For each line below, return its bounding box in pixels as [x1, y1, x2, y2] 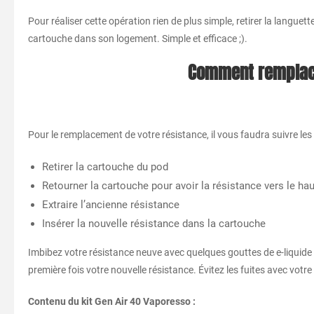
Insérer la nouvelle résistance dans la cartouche [42, 217, 266, 231]
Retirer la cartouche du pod [42, 161, 168, 174]
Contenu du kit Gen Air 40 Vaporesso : [28, 296, 196, 308]
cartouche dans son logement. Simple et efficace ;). [28, 33, 247, 45]
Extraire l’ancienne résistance [42, 198, 179, 212]
